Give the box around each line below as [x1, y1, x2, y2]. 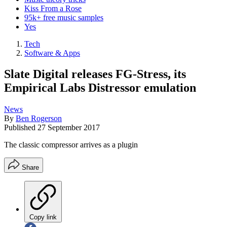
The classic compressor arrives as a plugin [4, 140, 138, 149]
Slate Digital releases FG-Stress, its [4, 67, 186, 81]
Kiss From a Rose [24, 4, 82, 13]
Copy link [29, 213, 57, 221]
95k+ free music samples [24, 13, 103, 22]
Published [4, 123, 37, 132]
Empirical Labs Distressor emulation [4, 81, 196, 95]
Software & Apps [24, 48, 80, 57]
